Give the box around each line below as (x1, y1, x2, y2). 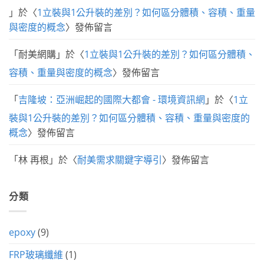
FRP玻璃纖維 (9, 247, 63, 261)
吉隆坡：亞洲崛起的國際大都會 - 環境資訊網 (18, 93, 205, 107)
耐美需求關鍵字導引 (77, 153, 162, 167)
